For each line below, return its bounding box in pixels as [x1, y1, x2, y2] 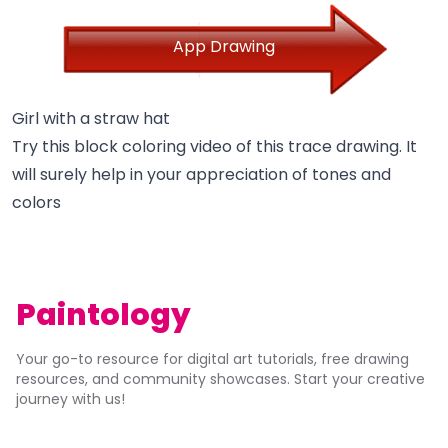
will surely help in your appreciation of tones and [12, 162, 391, 186]
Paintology [16, 293, 191, 336]
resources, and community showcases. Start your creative [16, 368, 425, 389]
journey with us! [16, 388, 125, 409]
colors [12, 190, 61, 214]
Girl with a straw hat [12, 106, 170, 130]
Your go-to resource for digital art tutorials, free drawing [16, 348, 409, 369]
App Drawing [173, 34, 275, 58]
